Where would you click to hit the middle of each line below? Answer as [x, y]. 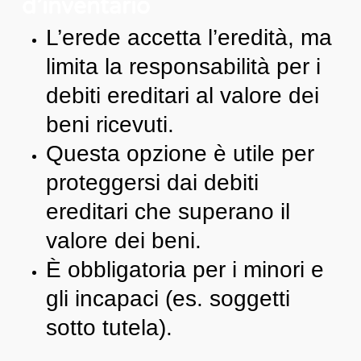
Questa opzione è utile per [180, 153]
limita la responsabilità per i [183, 66]
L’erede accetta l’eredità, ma [189, 37]
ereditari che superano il [168, 211]
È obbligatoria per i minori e [185, 269]
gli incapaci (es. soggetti [168, 298]
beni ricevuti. [110, 124]
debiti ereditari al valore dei [182, 95]
